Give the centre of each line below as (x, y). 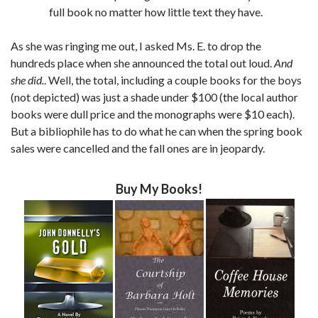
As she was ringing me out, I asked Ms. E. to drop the (136, 46)
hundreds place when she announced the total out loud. (142, 63)
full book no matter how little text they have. (156, 12)
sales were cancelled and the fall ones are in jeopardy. (138, 148)
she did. (27, 80)
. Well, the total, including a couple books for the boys (173, 80)
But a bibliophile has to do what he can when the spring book (157, 131)
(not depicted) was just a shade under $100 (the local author (154, 97)
